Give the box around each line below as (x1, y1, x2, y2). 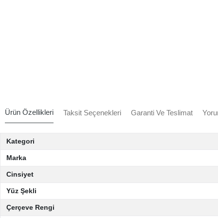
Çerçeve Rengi (6, 203, 54, 211)
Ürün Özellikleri (5, 108, 54, 116)
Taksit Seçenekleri (63, 108, 121, 117)
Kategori (6, 137, 35, 145)
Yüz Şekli (6, 187, 36, 195)
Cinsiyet (6, 170, 34, 178)
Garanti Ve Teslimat (131, 108, 193, 117)
